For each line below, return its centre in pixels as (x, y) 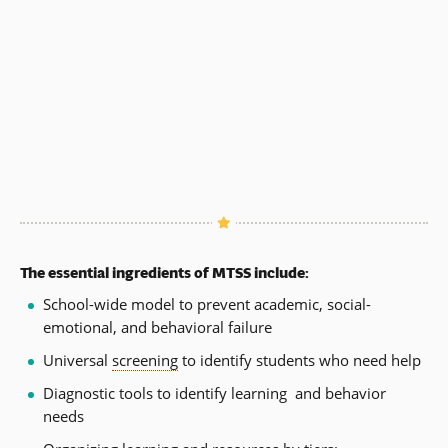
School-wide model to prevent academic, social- (206, 304)
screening (144, 360)
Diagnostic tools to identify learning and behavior (214, 393)
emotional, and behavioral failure (157, 327)
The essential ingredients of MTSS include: (164, 273)
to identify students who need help (299, 360)
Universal (77, 360)
